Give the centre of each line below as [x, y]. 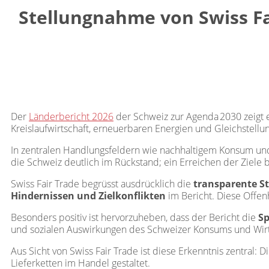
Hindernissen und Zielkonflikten [88, 196]
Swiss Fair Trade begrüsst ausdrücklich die [102, 184]
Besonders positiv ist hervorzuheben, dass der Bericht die [134, 218]
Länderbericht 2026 [71, 117]
